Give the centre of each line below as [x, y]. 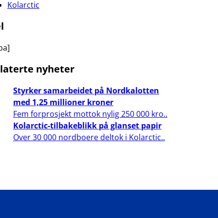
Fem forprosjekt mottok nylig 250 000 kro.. [90, 114]
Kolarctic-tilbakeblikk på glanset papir [87, 126]
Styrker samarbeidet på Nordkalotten [86, 91]
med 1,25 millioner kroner [63, 102]
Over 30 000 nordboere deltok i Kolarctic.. [89, 137]
